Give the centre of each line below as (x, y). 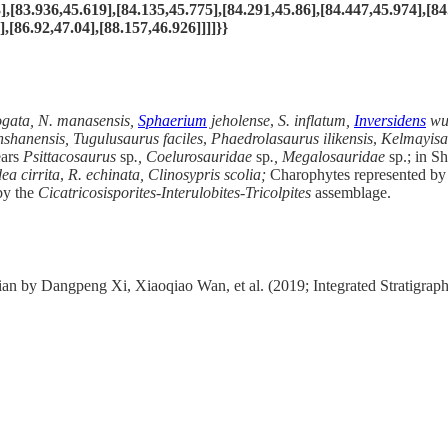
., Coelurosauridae (195, 157)
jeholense (240, 121)
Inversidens (390, 121)
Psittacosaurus (71, 157)
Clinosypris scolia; (209, 175)
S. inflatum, (316, 121)
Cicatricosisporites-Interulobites (137, 193)
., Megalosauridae (329, 157)
